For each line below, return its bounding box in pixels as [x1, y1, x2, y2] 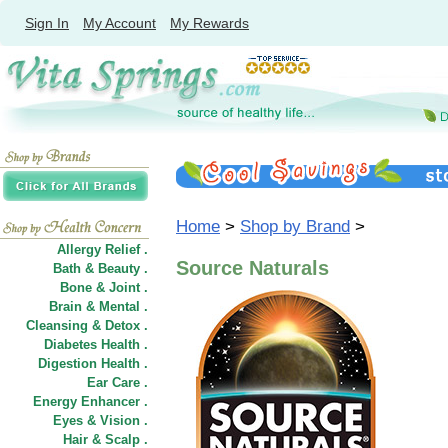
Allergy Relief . [57, 242, 148, 257]
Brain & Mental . [49, 299, 148, 314]
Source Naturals [176, 257, 329, 279]
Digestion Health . [38, 356, 148, 371]
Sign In [25, 15, 69, 31]
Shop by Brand [240, 216, 350, 236]
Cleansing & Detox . [26, 318, 148, 333]
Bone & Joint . [60, 280, 148, 295]
